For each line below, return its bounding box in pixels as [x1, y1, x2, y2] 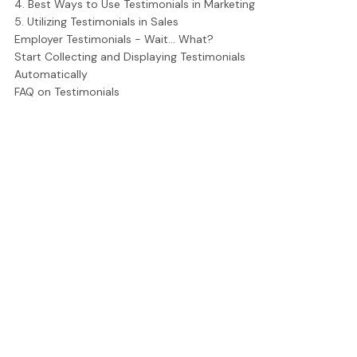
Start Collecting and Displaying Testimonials [14, 49, 245, 64]
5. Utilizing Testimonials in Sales [14, 14, 178, 29]
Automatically [14, 67, 88, 81]
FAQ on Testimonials [14, 84, 120, 99]
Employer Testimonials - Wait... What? [14, 32, 214, 46]
